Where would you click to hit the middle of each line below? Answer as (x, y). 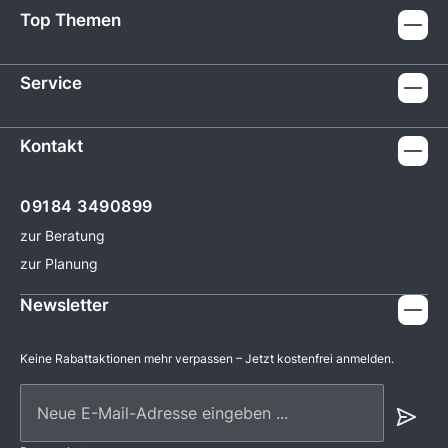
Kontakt (51, 146)
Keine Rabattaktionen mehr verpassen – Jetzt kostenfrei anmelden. (207, 359)
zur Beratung (62, 236)
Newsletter (64, 305)
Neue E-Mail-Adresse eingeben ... (144, 395)
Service (51, 83)
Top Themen (70, 20)
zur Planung (59, 264)
